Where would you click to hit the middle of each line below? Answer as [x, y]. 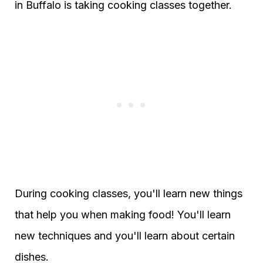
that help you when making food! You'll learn [123, 215]
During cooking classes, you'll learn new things [129, 194]
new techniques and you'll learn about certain [125, 236]
